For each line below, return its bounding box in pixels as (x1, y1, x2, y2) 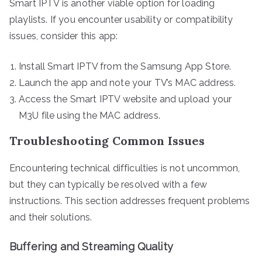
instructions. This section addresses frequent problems (9, 195, 250, 206)
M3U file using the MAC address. (19, 109, 160, 121)
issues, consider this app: (9, 30, 118, 42)
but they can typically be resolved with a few (9, 178, 208, 190)
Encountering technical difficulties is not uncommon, (9, 162, 240, 174)
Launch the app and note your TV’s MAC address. (19, 77, 236, 88)
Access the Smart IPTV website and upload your (19, 93, 232, 105)
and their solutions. (9, 211, 92, 223)
